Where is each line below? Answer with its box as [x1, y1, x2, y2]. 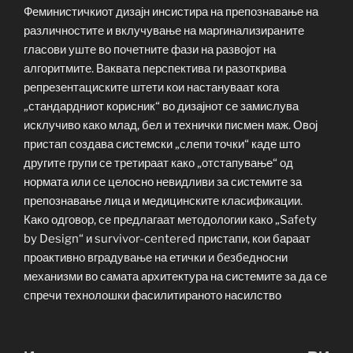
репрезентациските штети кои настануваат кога [24, 80, 279, 95]
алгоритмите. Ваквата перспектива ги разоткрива [24, 61, 286, 76]
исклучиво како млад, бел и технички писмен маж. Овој [24, 117, 318, 132]
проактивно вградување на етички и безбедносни [24, 250, 288, 265]
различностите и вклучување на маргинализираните [24, 23, 304, 38]
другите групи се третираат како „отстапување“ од [24, 155, 293, 170]
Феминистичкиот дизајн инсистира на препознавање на [24, 4, 318, 19]
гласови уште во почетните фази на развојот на [24, 42, 276, 57]
